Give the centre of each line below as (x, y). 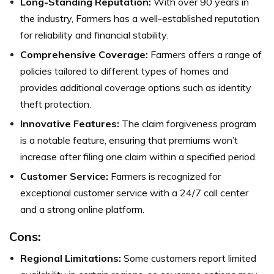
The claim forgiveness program (188, 124)
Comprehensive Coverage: (84, 54)
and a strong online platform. (82, 209)
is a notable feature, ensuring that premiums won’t (129, 140)
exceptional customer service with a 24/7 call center (134, 193)
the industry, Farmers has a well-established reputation (140, 18)
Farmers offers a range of (205, 54)
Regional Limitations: (71, 258)
